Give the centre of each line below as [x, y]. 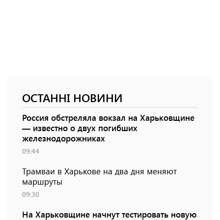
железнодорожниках [64, 138]
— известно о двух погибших [80, 128]
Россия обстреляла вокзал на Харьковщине [108, 118]
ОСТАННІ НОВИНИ [72, 98]
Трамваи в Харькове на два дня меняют [99, 171]
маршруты [42, 181]
